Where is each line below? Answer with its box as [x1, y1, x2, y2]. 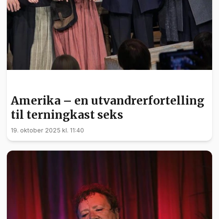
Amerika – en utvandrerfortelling [11, 93, 204, 108]
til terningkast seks [11, 108, 123, 122]
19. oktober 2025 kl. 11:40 [11, 127, 84, 134]
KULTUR [15, 80, 38, 87]
